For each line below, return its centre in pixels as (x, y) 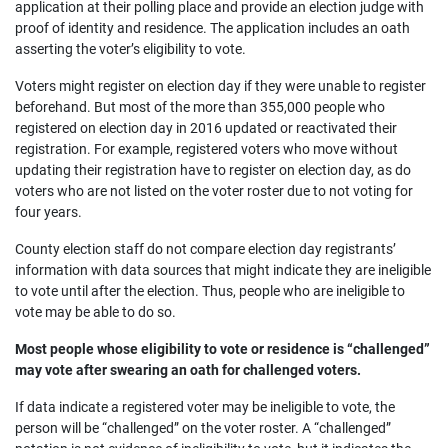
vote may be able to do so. (95, 312)
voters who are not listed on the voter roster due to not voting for (214, 191)
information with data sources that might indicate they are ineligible (223, 270)
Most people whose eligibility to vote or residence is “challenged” (222, 349)
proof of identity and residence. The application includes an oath (212, 28)
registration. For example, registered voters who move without (206, 149)
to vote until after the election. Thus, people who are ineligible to (210, 291)
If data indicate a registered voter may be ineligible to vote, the (205, 407)
